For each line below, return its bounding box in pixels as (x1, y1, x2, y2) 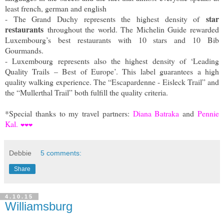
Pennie (197, 107, 219, 118)
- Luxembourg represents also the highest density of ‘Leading (5, 55, 219, 66)
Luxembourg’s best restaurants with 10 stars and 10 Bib (5, 34, 219, 45)
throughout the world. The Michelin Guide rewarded (43, 23, 219, 34)
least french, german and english (5, 2, 106, 13)
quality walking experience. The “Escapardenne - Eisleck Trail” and (5, 76, 219, 87)
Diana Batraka (132, 107, 179, 118)
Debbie (9, 148, 31, 157)
